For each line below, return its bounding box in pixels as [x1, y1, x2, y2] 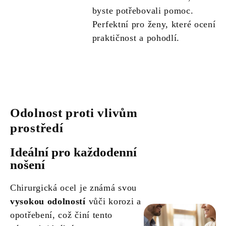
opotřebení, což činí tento [10, 210, 113, 220]
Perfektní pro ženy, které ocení [92, 19, 216, 30]
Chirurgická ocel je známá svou [10, 183, 137, 193]
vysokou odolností [10, 196, 86, 207]
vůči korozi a [85, 196, 141, 207]
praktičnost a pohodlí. [92, 33, 180, 43]
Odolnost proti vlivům [10, 106, 138, 120]
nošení [10, 158, 45, 172]
